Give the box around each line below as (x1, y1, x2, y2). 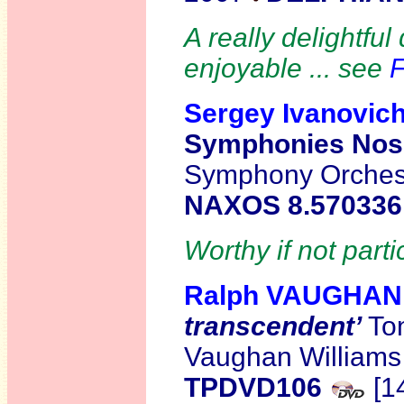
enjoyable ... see (184, 53, 390, 83)
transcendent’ (184, 311, 368, 341)
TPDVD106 (184, 372, 322, 402)
